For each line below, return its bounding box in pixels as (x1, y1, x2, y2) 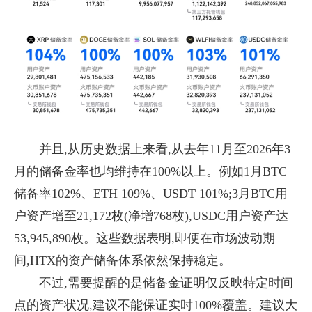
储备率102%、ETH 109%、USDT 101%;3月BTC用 (14, 187, 288, 201)
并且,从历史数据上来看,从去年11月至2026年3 (39, 142, 290, 156)
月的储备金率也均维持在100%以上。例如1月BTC (14, 164, 287, 178)
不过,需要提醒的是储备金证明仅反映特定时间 (39, 276, 293, 290)
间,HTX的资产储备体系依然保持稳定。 (14, 253, 231, 267)
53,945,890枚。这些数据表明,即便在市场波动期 (14, 231, 275, 245)
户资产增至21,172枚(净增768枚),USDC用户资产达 (14, 209, 288, 223)
